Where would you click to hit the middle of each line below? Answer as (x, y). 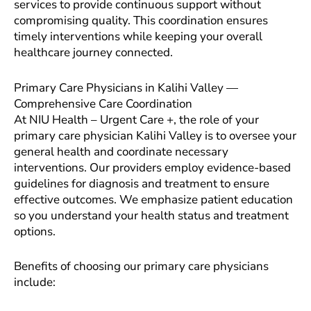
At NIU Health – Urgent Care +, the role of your (136, 119)
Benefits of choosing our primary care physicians (141, 266)
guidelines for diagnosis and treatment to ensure (142, 183)
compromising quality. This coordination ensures (141, 21)
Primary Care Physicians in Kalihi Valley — (126, 87)
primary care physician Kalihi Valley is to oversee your (155, 135)
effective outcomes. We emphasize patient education (153, 199)
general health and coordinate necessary (121, 151)
